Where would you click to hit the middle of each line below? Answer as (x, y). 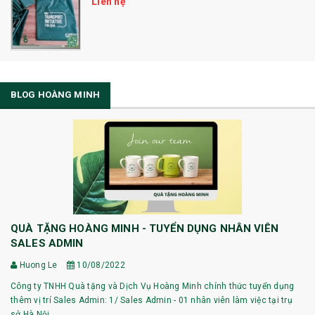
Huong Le (37, 265)
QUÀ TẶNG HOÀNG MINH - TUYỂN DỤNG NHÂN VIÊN (144, 229)
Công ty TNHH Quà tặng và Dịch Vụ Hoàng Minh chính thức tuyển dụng (153, 287)
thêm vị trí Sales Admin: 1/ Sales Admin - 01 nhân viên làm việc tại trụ (152, 301)
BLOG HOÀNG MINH (55, 95)
